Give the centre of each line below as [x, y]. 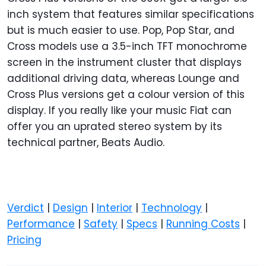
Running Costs [203, 224]
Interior [115, 208]
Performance [41, 224]
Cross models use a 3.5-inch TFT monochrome [127, 47]
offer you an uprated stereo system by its [115, 127]
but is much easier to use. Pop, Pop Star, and [121, 31]
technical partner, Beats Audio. [86, 143]
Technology [172, 208]
